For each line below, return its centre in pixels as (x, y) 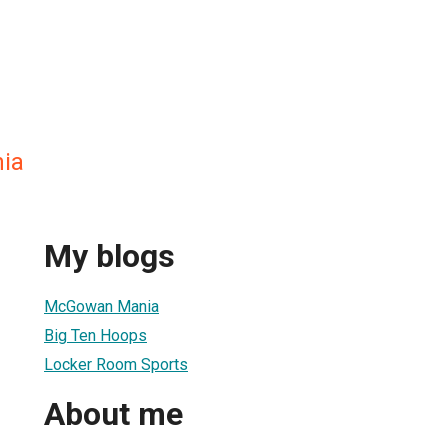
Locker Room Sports (116, 364)
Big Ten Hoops (95, 335)
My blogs (109, 256)
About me (113, 414)
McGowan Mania (101, 306)
